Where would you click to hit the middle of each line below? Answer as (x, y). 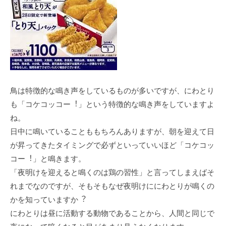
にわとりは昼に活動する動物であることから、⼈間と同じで (112, 213)
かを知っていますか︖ (48, 199)
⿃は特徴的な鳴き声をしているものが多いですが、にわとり (112, 90)
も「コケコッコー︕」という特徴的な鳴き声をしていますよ (112, 104)
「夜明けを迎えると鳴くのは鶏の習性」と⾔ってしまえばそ (112, 172)
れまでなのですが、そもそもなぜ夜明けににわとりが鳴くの (112, 186)
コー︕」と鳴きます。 (48, 158)
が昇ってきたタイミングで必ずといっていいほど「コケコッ (112, 145)
